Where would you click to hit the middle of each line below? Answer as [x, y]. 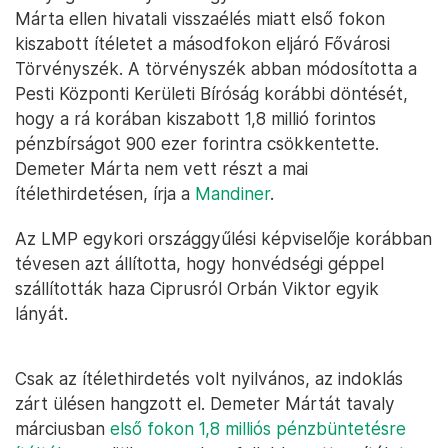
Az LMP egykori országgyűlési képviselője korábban [223, 239]
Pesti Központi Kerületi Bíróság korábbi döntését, [211, 94]
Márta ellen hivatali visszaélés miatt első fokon [200, 19]
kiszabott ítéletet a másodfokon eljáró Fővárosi [202, 44]
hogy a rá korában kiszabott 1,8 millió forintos [195, 119]
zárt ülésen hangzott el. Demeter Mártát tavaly [205, 404]
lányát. [41, 314]
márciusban [62, 429]
